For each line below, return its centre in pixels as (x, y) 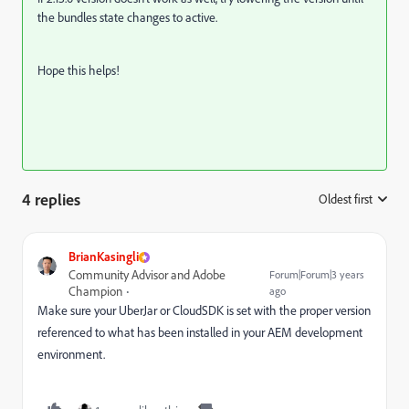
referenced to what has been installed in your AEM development (200, 332)
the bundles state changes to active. (127, 17)
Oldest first (346, 199)
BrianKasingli (104, 256)
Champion (95, 291)
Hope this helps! (79, 70)
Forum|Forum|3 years (317, 274)
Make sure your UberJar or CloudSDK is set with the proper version (204, 310)
